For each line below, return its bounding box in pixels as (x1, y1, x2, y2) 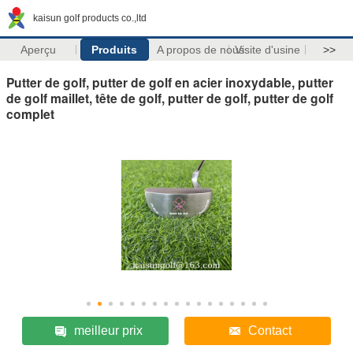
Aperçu (20, 43, 56, 56)
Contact (248, 323, 292, 337)
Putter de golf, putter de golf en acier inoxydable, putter (6, 72, 333, 91)
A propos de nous (156, 43, 244, 56)
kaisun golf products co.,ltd (33, 13, 147, 24)
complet (6, 104, 54, 123)
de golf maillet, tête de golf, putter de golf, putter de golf (6, 88, 333, 107)
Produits (91, 43, 138, 56)
